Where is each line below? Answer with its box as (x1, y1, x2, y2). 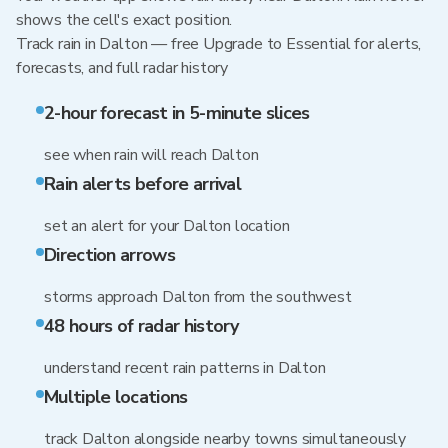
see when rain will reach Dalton (44, 144, 259, 166)
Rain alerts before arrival (44, 172, 242, 196)
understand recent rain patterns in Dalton (44, 357, 326, 379)
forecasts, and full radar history (16, 57, 229, 79)
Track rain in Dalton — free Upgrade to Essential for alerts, (16, 33, 422, 55)
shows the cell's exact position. (16, 9, 233, 31)
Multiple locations (44, 385, 188, 409)
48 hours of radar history (44, 314, 239, 338)
